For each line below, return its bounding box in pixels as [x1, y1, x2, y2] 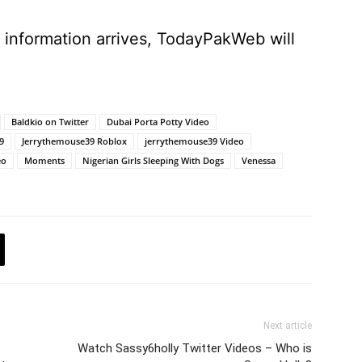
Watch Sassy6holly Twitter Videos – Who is [78, 341, 312, 356]
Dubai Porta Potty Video [107, 116, 209, 128]
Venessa [242, 154, 276, 166]
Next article [263, 320, 312, 331]
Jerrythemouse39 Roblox [22, 135, 127, 147]
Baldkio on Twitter [11, 116, 89, 128]
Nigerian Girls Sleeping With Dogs [82, 154, 224, 166]
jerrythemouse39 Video [145, 135, 244, 147]
